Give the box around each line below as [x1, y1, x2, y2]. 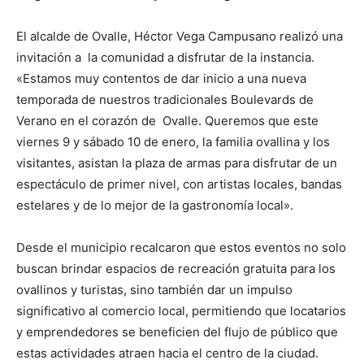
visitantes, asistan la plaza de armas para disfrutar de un [16, 155, 337, 171]
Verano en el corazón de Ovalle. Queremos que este [16, 113, 318, 129]
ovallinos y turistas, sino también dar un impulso [16, 282, 292, 298]
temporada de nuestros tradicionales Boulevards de [16, 92, 314, 108]
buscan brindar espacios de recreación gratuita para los [16, 261, 336, 277]
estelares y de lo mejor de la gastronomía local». [16, 197, 293, 214]
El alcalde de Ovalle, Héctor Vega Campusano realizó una [16, 28, 343, 45]
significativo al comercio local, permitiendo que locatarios [16, 303, 346, 319]
